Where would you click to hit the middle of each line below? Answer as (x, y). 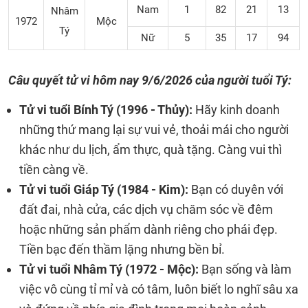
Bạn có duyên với (236, 189)
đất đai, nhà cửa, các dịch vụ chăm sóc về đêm (146, 209)
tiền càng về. (54, 169)
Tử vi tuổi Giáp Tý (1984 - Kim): (104, 189)
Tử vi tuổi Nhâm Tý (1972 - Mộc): (109, 269)
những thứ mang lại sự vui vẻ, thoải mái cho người (154, 130)
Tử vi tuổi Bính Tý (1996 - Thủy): (107, 110)
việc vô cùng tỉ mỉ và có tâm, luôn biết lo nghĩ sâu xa (159, 289)
